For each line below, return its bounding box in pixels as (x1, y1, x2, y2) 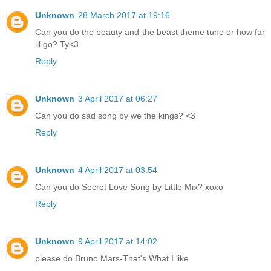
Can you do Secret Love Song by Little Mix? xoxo (35, 182, 223, 192)
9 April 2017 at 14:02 (78, 237, 157, 247)
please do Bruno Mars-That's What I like (35, 253, 189, 264)
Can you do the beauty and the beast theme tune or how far (35, 27, 265, 38)
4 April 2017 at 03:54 (78, 165, 157, 175)
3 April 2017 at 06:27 (78, 94, 157, 104)
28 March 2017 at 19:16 (78, 10, 170, 21)
